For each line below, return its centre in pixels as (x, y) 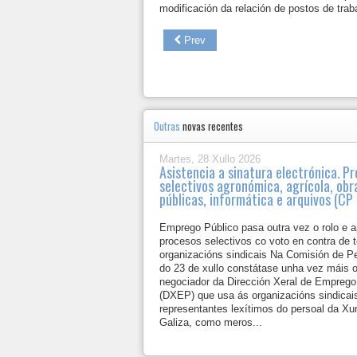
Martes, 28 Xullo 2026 (210, 159)
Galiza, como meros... (211, 322)
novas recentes (213, 126)
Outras (168, 126)
